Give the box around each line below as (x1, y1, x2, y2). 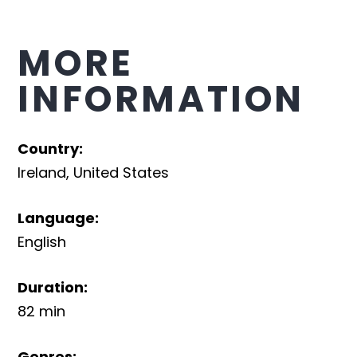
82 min (18, 301, 66, 322)
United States (73, 163, 170, 183)
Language (18, 208, 96, 229)
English (18, 232, 67, 253)
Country (18, 139, 80, 159)
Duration (18, 277, 84, 298)
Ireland (18, 163, 67, 183)
